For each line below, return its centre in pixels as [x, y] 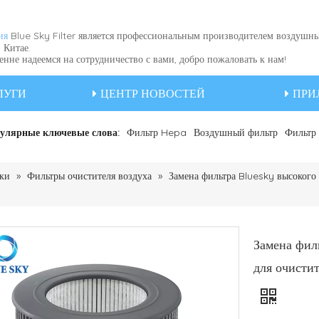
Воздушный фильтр [236, 132]
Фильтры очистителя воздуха [89, 176]
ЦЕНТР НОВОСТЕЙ [152, 93]
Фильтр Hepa [157, 132]
